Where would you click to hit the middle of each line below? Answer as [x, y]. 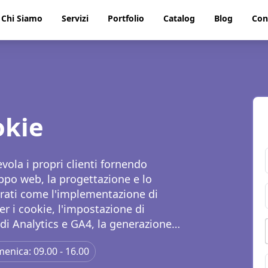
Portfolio [126, 18]
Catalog [179, 18]
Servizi [75, 18]
